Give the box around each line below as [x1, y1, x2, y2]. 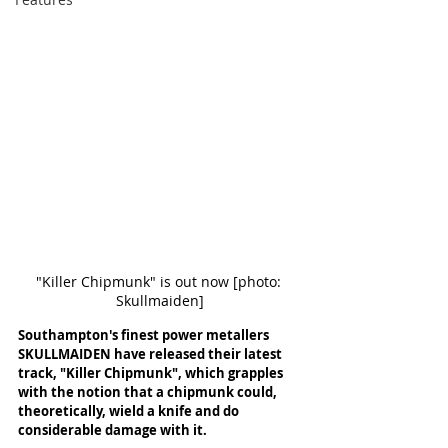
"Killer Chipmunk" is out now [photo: [35, 272, 285, 291]
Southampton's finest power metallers [18, 326, 272, 344]
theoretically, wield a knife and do [18, 402, 242, 420]
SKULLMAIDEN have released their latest [18, 345, 285, 363]
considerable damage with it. [18, 421, 210, 439]
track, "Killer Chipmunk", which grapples [18, 364, 286, 382]
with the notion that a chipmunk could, [18, 383, 280, 401]
